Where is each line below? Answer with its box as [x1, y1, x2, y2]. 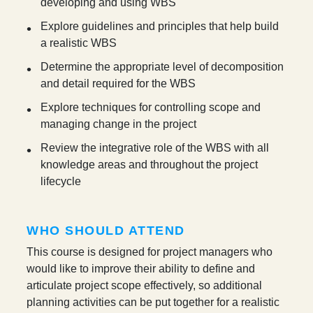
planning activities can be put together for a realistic [27, 296, 280, 309]
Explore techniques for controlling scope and [41, 101, 261, 114]
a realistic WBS [41, 37, 117, 50]
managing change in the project [41, 118, 197, 131]
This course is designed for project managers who [27, 246, 273, 259]
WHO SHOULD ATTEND [27, 224, 185, 238]
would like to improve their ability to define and [27, 263, 256, 275]
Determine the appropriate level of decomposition [41, 61, 284, 73]
